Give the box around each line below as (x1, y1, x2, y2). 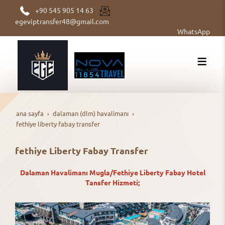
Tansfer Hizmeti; (85, 177, 140, 187)
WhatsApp (177, 27, 210, 36)
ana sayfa (16, 108, 44, 118)
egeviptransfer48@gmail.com (15, 17, 109, 26)
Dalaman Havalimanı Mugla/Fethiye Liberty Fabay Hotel (20, 167, 205, 177)
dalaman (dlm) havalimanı (53, 108, 129, 118)
